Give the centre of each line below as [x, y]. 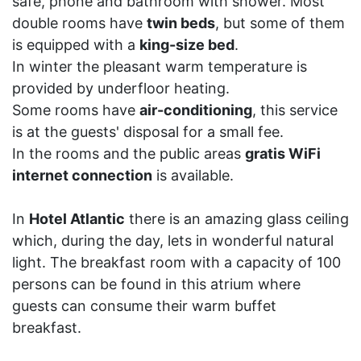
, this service [295, 110]
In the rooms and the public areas [129, 154]
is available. [193, 175]
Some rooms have [76, 110]
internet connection [82, 175]
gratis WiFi [283, 154]
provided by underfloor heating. [121, 88]
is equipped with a [76, 45]
